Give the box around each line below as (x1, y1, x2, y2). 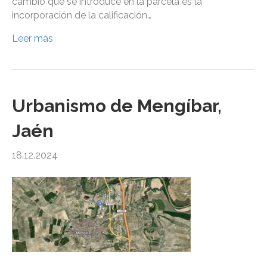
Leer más (12, 33, 53, 45)
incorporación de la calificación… (12, 10, 151, 21)
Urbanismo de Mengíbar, (12, 95, 222, 117)
